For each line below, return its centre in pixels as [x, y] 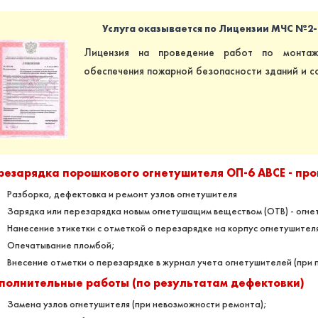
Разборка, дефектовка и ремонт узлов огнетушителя [122, 194]
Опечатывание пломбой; [61, 245]
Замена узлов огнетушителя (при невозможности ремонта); [137, 304]
